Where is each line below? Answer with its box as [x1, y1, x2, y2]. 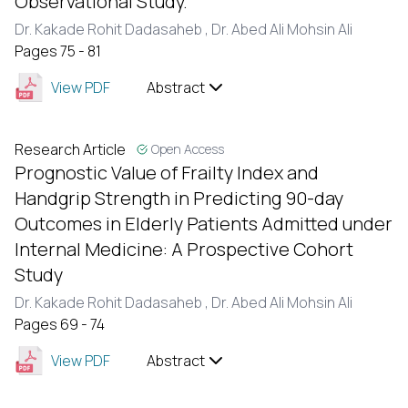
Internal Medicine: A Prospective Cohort [15, 237, 353, 261]
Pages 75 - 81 [15, 41, 101, 61]
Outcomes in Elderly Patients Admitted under [15, 211, 393, 236]
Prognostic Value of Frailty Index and [15, 160, 319, 185]
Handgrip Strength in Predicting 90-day [15, 186, 343, 210]
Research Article [15, 139, 126, 159]
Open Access [151, 140, 224, 158]
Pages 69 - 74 [15, 314, 105, 334]
